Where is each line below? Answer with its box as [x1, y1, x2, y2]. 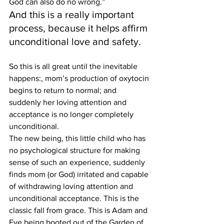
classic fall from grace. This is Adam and [9, 206, 149, 214]
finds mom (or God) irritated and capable [9, 170, 150, 178]
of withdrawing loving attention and [9, 182, 135, 190]
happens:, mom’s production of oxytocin [9, 74, 151, 82]
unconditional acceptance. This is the [9, 194, 141, 202]
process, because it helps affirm [9, 22, 150, 33]
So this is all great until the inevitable [9, 62, 139, 70]
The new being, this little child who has [9, 134, 147, 142]
